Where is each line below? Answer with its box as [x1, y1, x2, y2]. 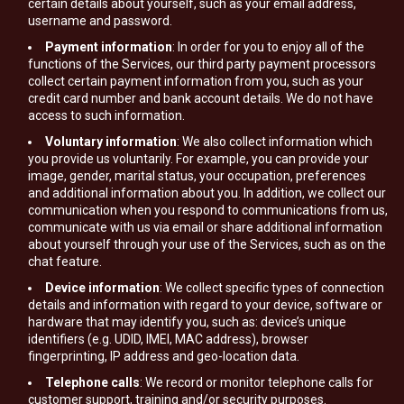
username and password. [28, 14, 172, 28]
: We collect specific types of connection [160, 280, 384, 295]
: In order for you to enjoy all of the [172, 40, 364, 54]
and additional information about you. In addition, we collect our [28, 186, 386, 200]
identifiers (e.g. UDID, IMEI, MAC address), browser [28, 332, 308, 346]
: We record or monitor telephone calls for [140, 375, 373, 390]
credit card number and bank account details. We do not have [28, 91, 373, 106]
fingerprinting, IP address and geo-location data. [28, 349, 299, 363]
